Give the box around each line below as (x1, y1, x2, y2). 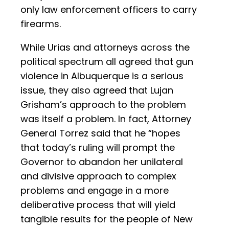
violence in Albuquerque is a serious (20, 70, 184, 83)
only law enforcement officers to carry (20, 3, 197, 16)
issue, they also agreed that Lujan (20, 84, 173, 97)
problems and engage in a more (20, 184, 169, 197)
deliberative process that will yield (20, 198, 175, 212)
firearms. (20, 17, 61, 31)
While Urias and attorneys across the (20, 41, 190, 54)
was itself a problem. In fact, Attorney (20, 112, 191, 126)
